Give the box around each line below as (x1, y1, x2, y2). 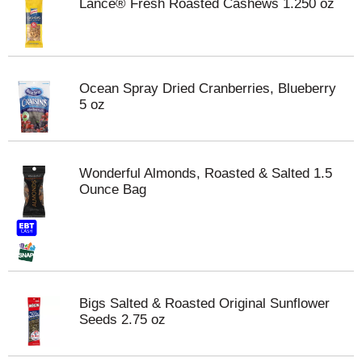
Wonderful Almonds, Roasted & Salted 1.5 (79, 166, 332, 181)
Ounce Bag (79, 182, 146, 197)
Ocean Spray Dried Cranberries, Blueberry (79, 81, 336, 96)
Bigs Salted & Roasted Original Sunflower (79, 296, 330, 311)
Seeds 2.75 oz (79, 312, 166, 327)
